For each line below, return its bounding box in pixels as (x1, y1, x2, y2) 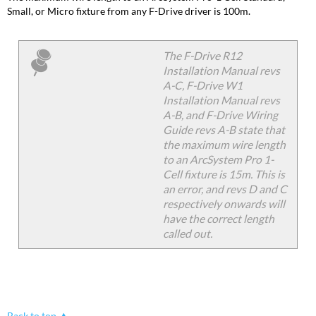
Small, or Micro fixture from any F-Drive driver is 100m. (7, 4, 251, 17)
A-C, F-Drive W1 (163, 78, 243, 92)
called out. (163, 226, 213, 240)
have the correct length (163, 212, 275, 225)
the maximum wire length (163, 138, 286, 151)
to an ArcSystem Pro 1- (163, 152, 274, 166)
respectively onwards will (163, 197, 286, 210)
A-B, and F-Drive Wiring (163, 108, 279, 121)
